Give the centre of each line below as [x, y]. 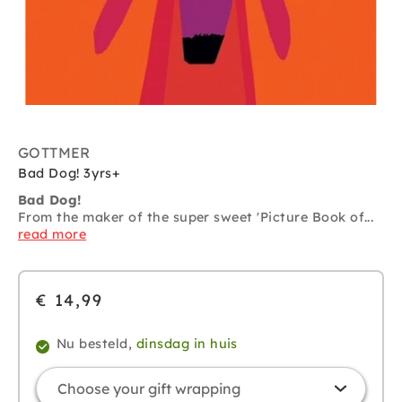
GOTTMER [54, 153]
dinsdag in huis [187, 344]
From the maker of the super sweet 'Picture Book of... [196, 218]
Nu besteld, [96, 344]
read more [52, 235]
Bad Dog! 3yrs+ [70, 174]
